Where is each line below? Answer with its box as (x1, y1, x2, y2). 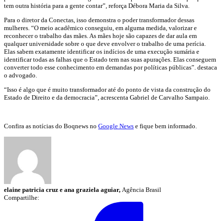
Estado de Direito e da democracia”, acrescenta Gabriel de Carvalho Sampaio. (4, 93, 210, 101)
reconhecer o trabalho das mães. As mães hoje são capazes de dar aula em (4, 32, 197, 39)
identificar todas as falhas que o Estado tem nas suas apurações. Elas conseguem (4, 55, 216, 63)
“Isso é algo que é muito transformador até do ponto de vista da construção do (4, 85, 211, 93)
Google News (98, 122, 134, 130)
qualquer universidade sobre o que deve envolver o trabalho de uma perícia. (4, 39, 206, 47)
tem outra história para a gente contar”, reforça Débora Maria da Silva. (4, 1, 189, 9)
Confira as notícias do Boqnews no (4, 122, 98, 130)
